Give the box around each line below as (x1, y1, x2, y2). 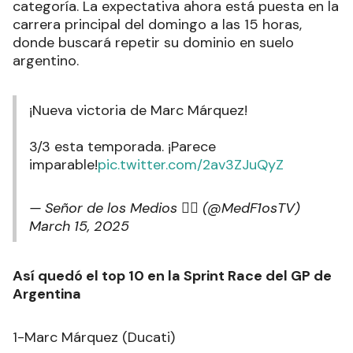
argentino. (13, 51, 79, 71)
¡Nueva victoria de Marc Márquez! (29, 101, 247, 121)
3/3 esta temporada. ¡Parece (29, 137, 216, 157)
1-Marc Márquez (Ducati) (13, 328, 175, 347)
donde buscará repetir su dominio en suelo (13, 33, 294, 53)
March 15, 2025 (29, 217, 129, 236)
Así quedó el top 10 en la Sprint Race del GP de (13, 266, 332, 286)
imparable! (29, 155, 98, 175)
